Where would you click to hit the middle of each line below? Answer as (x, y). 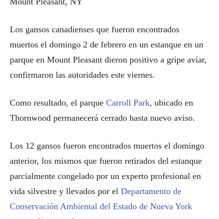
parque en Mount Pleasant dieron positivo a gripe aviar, (108, 60)
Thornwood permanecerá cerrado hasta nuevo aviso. (102, 118)
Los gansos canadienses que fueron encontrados (95, 29)
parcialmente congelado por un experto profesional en (105, 176)
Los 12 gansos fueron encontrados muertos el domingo (107, 146)
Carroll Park (128, 103)
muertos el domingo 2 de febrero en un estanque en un (107, 44)
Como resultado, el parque (58, 103)
